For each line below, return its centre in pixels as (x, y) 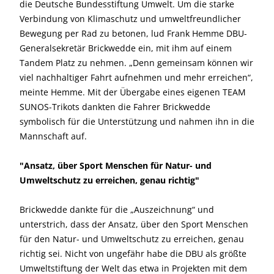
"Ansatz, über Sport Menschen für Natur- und (116, 165)
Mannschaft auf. (53, 136)
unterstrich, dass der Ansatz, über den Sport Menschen (134, 224)
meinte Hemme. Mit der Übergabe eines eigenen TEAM (133, 92)
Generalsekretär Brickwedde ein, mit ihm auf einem (126, 48)
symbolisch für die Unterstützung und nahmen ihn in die (137, 121)
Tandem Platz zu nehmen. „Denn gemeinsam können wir (136, 63)
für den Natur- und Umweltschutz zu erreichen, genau (132, 239)
